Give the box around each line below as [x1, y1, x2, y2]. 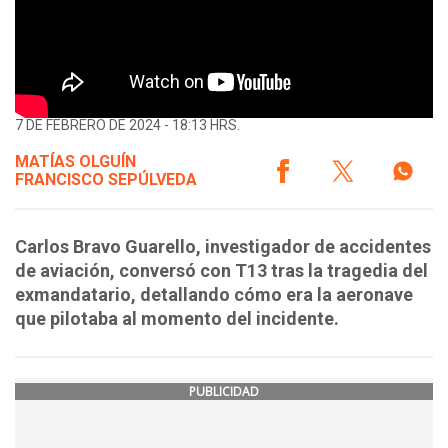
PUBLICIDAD [189, 382, 259, 400]
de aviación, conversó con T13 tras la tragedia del [15, 259, 428, 281]
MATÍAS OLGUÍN [15, 151, 136, 171]
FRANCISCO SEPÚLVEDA [15, 169, 197, 189]
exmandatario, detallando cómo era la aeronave [15, 283, 413, 305]
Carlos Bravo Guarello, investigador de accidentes [15, 235, 431, 257]
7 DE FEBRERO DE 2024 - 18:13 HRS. [15, 116, 240, 133]
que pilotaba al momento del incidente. [15, 307, 339, 329]
